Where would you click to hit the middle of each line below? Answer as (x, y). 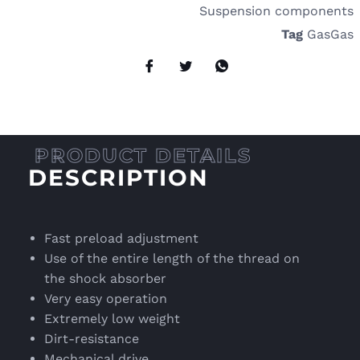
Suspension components (276, 10)
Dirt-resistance (92, 339)
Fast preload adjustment (121, 239)
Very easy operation (106, 299)
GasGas (330, 34)
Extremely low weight (112, 319)
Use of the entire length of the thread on (172, 259)
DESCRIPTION (119, 178)
